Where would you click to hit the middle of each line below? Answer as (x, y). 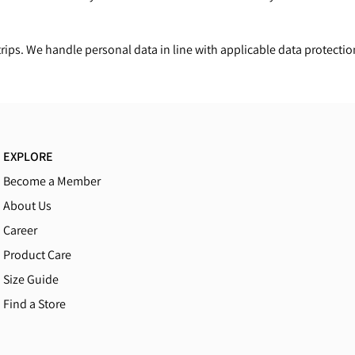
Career (21, 230)
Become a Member (52, 181)
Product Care (38, 255)
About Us (28, 206)
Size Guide (31, 279)
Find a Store (35, 304)
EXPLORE (29, 157)
